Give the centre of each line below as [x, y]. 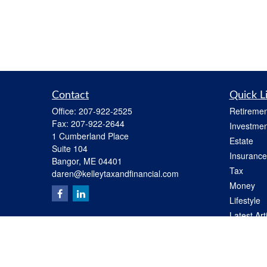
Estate [241, 141]
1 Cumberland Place [90, 136]
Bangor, [66, 161]
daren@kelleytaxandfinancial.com [115, 174]
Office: [65, 111]
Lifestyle [245, 201]
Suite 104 [70, 149]
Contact [70, 96]
